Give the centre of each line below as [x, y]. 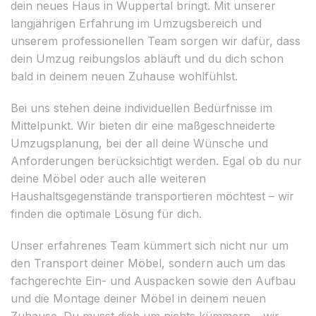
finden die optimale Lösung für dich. [106, 213]
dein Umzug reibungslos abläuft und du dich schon [147, 58]
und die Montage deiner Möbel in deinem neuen [138, 298]
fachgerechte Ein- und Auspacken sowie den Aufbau [153, 280]
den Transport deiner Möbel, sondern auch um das [148, 263]
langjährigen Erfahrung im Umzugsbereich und [136, 23]
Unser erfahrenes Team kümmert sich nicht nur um [150, 245]
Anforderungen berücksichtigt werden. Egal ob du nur [156, 160]
